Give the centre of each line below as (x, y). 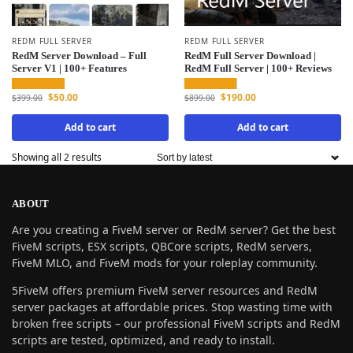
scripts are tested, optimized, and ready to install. (143, 340)
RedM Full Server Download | (250, 56)
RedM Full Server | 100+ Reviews (258, 69)
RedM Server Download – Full (79, 56)
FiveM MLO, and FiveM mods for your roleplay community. (165, 262)
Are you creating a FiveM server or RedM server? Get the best (174, 229)
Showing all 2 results (57, 158)
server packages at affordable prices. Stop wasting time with (172, 307)
